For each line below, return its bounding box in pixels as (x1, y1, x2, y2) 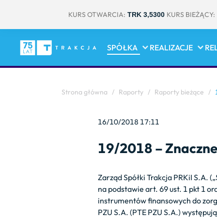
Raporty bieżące (155, 88, 204, 96)
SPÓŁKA (107, 43, 138, 52)
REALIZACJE (149, 43, 193, 52)
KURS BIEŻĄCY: (167, 10, 215, 19)
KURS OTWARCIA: (68, 10, 125, 19)
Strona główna (62, 88, 108, 96)
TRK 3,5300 (127, 10, 165, 18)
